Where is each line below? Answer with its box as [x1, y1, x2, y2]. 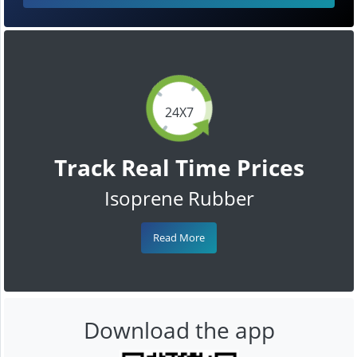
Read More [153, 229, 205, 245]
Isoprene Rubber [104, 184, 254, 211]
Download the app [83, 314, 275, 345]
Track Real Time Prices [53, 151, 304, 182]
